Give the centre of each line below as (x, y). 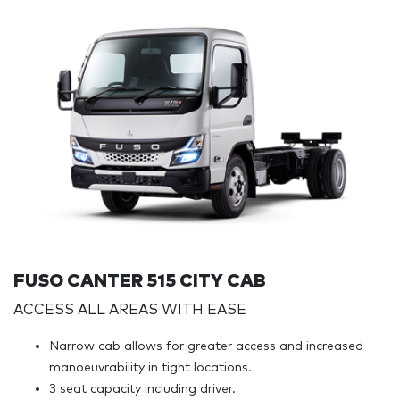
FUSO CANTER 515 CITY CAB (140, 281)
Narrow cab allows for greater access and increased (206, 346)
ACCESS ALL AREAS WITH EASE (130, 309)
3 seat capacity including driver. (142, 389)
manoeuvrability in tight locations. (150, 367)
